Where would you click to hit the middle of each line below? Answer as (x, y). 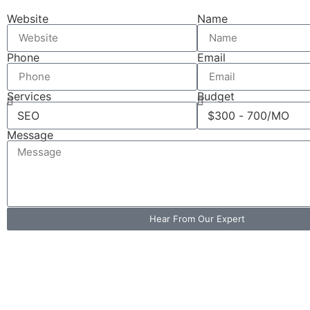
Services (29, 96)
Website (28, 18)
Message (30, 135)
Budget (216, 96)
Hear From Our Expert (197, 218)
